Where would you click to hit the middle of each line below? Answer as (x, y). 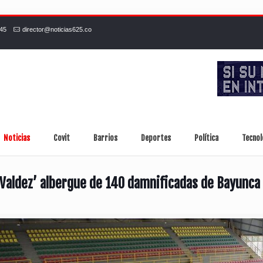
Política (207, 138)
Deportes (156, 138)
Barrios (106, 138)
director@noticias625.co (57, 29)
